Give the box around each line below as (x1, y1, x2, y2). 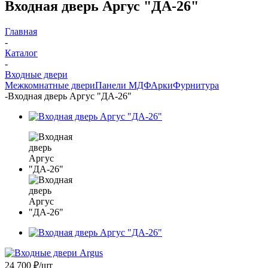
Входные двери (5, 69, 68, 80)
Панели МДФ (95, 80, 151, 90)
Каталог (5, 47, 38, 58)
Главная (5, 26, 37, 36)
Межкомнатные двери (5, 80, 95, 90)
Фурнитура (173, 80, 219, 90)
